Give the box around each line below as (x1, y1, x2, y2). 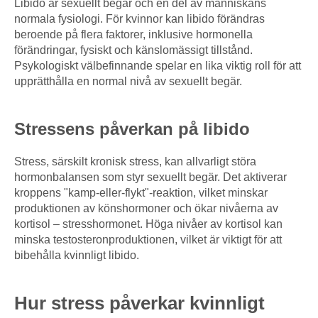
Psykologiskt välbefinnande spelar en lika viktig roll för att (14, 60, 301, 72)
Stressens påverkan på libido (14, 119, 250, 139)
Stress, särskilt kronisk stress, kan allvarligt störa (14, 155, 256, 168)
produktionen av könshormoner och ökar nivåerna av (14, 202, 278, 215)
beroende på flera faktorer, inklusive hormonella (14, 28, 253, 41)
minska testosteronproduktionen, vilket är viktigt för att (14, 234, 282, 246)
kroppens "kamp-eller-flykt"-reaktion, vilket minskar (14, 187, 268, 199)
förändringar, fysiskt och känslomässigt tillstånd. (14, 44, 253, 57)
